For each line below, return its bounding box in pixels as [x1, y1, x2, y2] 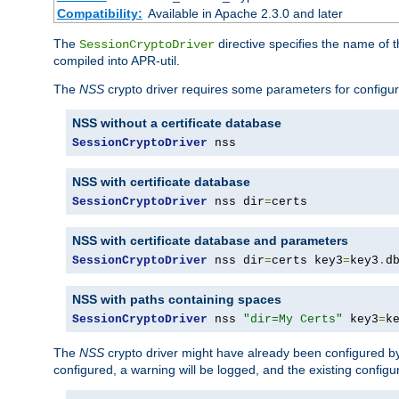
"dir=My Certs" [243, 313, 343, 327]
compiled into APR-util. [53, 53, 180, 69]
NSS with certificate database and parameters [72, 233, 348, 248]
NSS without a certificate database [72, 116, 281, 131]
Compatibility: [56, 6, 142, 21]
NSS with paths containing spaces [72, 292, 281, 307]
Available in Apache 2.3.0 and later [147, 6, 343, 21]
